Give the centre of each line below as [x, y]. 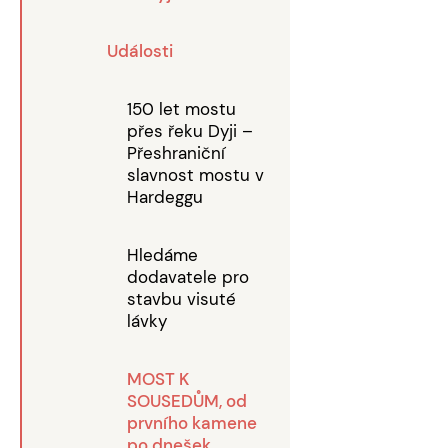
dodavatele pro [188, 277]
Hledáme [162, 255]
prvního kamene [192, 423]
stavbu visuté [181, 299]
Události [140, 51]
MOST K [158, 379]
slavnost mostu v [195, 175]
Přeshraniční [176, 153]
